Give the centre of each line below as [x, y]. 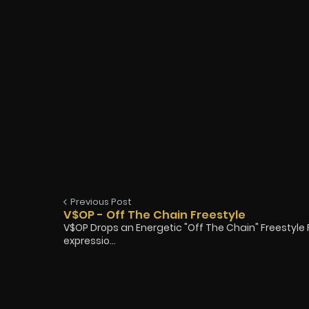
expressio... [90, 240]
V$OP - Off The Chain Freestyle [154, 215]
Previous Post [101, 201]
